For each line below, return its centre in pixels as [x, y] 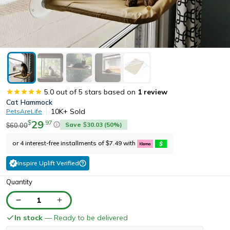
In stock [28, 217]
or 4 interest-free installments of [58, 143]
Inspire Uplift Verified [48, 163]
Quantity [19, 181]
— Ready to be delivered [85, 217]
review [156, 92]
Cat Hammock [29, 102]
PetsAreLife [24, 111]
